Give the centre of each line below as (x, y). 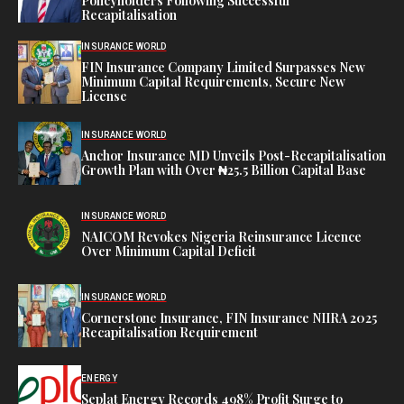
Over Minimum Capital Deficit (169, 251)
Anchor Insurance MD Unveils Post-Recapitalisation (234, 155)
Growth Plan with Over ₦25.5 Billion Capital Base (224, 170)
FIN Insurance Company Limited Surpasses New (223, 67)
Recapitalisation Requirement (170, 332)
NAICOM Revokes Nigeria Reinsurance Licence (221, 236)
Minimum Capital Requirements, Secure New (213, 81)
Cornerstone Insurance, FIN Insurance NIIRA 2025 (229, 317)
